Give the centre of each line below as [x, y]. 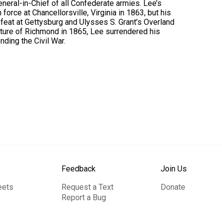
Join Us [174, 169]
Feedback [79, 169]
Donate [173, 187]
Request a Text [87, 187]
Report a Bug [84, 197]
